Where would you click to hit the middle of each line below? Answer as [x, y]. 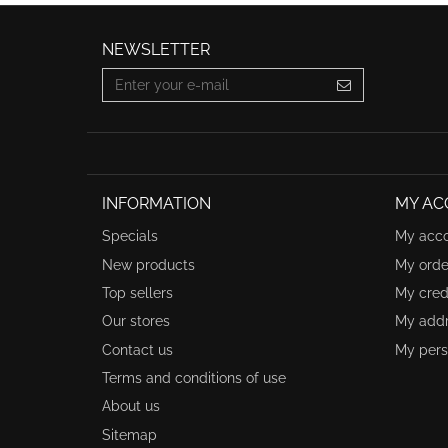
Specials [130, 236]
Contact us [137, 349]
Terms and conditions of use [194, 378]
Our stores [136, 321]
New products [148, 264]
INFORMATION [156, 203]
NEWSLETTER [156, 49]
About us [131, 406]
